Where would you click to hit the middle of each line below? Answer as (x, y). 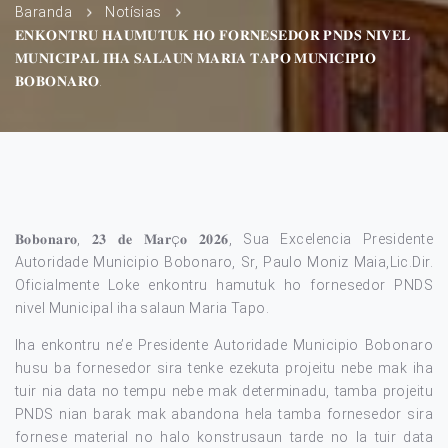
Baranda (43, 11)
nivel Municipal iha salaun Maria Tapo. (142, 308)
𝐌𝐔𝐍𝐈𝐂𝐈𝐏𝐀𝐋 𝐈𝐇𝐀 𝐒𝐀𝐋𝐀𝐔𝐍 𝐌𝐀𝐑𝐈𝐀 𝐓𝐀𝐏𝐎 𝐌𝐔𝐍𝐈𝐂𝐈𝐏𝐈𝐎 (196, 57)
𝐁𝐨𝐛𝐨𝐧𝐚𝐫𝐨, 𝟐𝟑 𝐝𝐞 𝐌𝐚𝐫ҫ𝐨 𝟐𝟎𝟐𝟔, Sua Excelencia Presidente (224, 239)
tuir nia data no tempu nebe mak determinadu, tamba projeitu (224, 391)
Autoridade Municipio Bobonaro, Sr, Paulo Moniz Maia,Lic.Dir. (224, 262)
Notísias (133, 11)
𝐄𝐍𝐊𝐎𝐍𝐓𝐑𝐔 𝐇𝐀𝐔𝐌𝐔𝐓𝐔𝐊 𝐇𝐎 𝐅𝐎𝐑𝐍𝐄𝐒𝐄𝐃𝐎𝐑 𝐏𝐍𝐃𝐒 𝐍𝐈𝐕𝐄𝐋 (213, 34)
